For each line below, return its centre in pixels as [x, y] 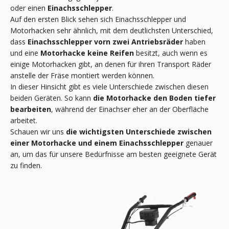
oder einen [29, 8]
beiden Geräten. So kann [52, 98]
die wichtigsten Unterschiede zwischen [139, 131]
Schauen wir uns [38, 131]
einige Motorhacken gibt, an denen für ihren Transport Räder [111, 64]
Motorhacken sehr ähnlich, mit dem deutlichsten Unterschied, [112, 30]
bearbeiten [31, 109]
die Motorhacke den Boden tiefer [154, 98]
